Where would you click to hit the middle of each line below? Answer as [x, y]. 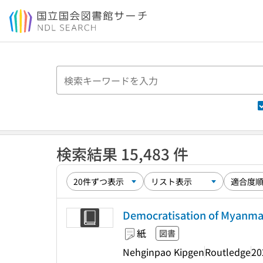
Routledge [228, 252]
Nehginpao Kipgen [163, 252]
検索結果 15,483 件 [122, 154]
